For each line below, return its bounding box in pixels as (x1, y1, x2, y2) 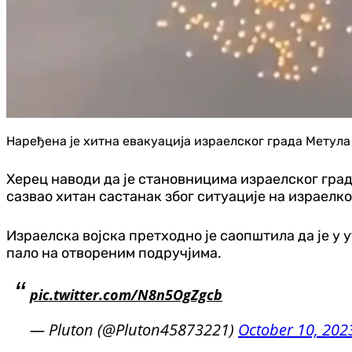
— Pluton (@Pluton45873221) (30, 319, 238, 341)
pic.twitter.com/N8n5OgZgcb (30, 285, 222, 305)
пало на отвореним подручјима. (6, 244, 222, 262)
